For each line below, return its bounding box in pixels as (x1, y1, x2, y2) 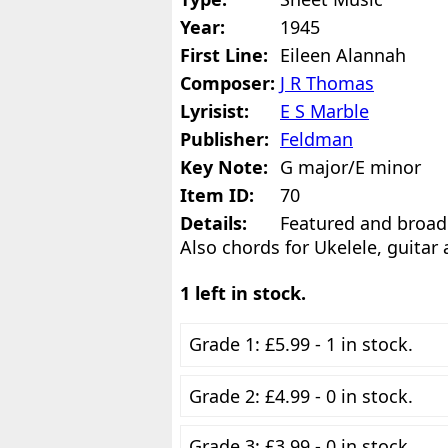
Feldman (280, 127, 353, 151)
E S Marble (280, 99, 369, 123)
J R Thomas (280, 71, 374, 95)
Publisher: (180, 127, 269, 151)
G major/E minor (280, 155, 421, 179)
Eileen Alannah (280, 43, 406, 67)
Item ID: (180, 183, 254, 207)
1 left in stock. (180, 281, 306, 305)
